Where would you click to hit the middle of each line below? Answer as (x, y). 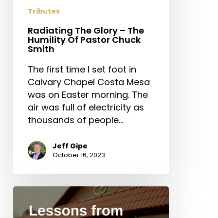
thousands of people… (75, 120)
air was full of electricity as (86, 108)
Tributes (44, 11)
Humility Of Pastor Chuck (84, 40)
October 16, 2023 (79, 155)
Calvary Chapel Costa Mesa (89, 82)
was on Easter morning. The (88, 95)
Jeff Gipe (70, 146)
